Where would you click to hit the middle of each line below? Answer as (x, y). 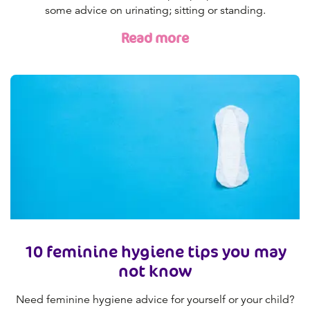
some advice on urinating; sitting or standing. (155, 11)
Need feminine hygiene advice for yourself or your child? (155, 300)
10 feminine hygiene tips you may (155, 252)
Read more (155, 38)
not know (155, 271)
